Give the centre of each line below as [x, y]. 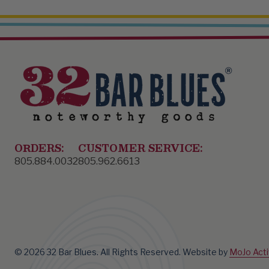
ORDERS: [39, 148]
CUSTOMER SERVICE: [140, 148]
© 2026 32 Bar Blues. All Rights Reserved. [98, 252]
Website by [206, 252]
